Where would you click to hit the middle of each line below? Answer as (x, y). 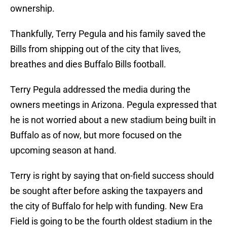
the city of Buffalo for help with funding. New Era (107, 206)
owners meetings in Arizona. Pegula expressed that (113, 105)
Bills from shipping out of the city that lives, (96, 49)
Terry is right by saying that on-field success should (112, 176)
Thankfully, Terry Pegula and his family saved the (108, 34)
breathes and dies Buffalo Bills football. (88, 64)
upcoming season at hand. (63, 150)
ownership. (32, 9)
